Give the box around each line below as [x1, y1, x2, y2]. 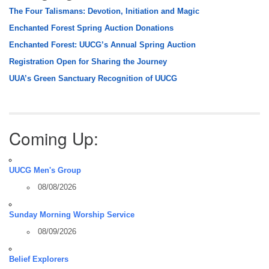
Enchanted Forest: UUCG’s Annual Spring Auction [9, 40, 196, 49]
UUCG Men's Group [9, 166, 81, 175]
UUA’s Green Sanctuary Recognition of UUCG [9, 74, 177, 83]
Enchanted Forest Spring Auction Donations [9, 23, 174, 32]
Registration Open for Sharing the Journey [9, 57, 167, 66]
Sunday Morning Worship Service [9, 210, 134, 219]
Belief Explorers [9, 255, 68, 264]
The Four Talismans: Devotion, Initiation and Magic [9, 7, 199, 16]
